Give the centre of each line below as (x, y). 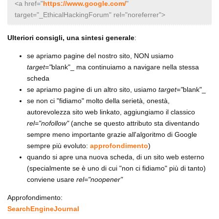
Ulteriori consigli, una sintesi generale (71, 37)
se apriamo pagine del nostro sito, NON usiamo (100, 55)
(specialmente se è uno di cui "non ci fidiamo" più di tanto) (116, 168)
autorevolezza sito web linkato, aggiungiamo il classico (111, 112)
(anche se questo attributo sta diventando (134, 123)
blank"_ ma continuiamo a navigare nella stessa (125, 67)
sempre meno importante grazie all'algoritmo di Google (112, 134)
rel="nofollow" (48, 123)
